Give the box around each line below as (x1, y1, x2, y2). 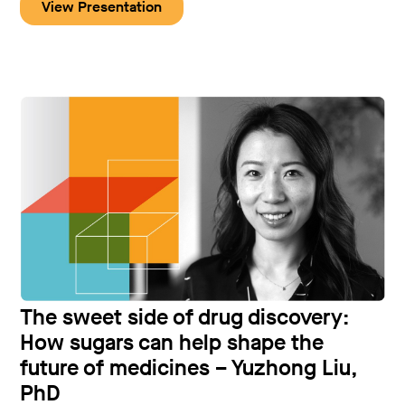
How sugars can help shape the (20, 328, 325, 358)
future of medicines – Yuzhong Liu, (20, 353, 359, 383)
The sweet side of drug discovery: (20, 303, 350, 333)
